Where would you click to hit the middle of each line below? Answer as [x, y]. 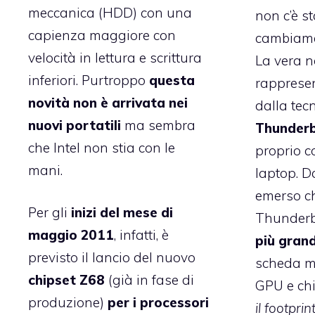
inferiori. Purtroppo [89, 80]
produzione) [68, 303]
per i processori [158, 303]
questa [172, 80]
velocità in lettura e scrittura [115, 57]
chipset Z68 [66, 280]
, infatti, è [141, 235]
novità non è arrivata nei [108, 102]
